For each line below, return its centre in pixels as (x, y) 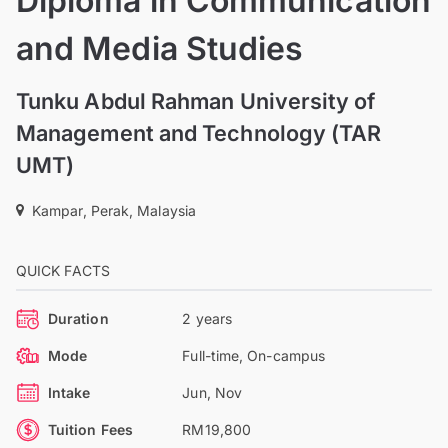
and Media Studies (160, 48)
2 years (207, 318)
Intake (69, 392)
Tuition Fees (90, 429)
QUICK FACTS (63, 270)
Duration (78, 318)
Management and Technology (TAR (199, 132)
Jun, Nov (212, 392)
